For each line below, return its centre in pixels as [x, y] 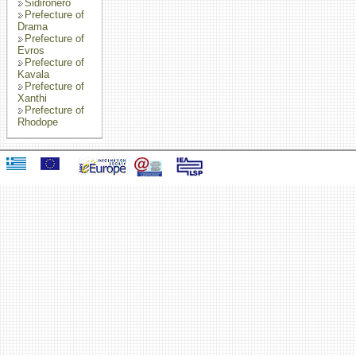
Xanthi [32, 98]
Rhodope [38, 122]
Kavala [33, 74]
